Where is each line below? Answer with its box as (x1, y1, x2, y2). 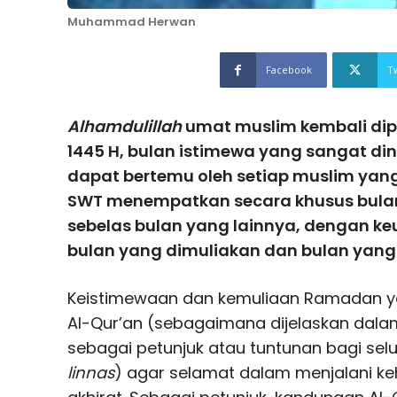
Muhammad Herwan (67, 12, 196, 30)
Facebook (266, 62, 312, 76)
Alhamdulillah (67, 114, 182, 137)
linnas (67, 361, 114, 384)
